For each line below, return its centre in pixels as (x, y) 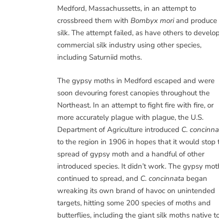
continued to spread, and (99, 178)
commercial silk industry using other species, (129, 45)
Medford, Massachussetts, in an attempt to (127, 8)
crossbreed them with (94, 21)
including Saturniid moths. (99, 57)
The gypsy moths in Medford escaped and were (136, 80)
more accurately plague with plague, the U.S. (130, 117)
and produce (196, 21)
